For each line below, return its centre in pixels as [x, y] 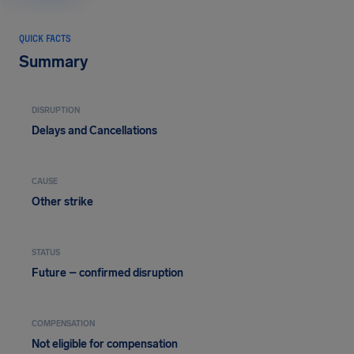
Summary [53, 62]
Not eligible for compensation [105, 344]
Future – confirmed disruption [107, 273]
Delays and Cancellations [94, 131]
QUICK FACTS [45, 38]
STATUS [46, 253]
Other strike [62, 202]
